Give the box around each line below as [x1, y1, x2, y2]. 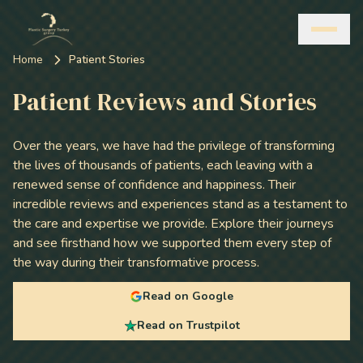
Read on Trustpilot [136, 318, 240, 333]
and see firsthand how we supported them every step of [13, 234, 331, 252]
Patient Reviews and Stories [13, 85, 317, 118]
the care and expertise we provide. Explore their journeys [13, 215, 334, 233]
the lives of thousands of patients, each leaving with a [13, 156, 313, 174]
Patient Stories [69, 52, 145, 67]
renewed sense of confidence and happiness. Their [13, 176, 296, 194]
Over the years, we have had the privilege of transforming [13, 137, 335, 155]
